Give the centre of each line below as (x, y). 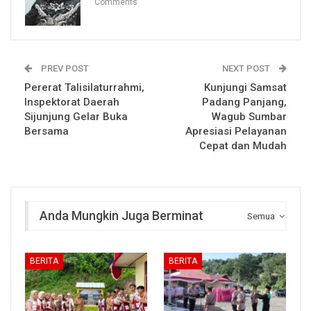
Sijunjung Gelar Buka (76, 116)
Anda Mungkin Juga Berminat (121, 215)
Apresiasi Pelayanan (236, 131)
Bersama (47, 131)
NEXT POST (247, 68)
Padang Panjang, (244, 102)
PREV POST (64, 68)
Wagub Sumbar (249, 116)
